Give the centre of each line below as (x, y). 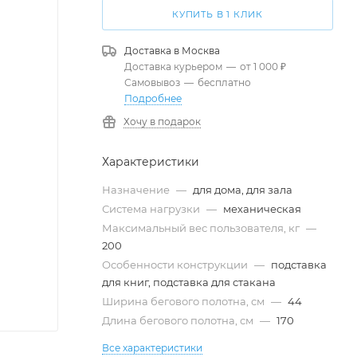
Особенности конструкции (176, 265)
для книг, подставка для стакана (189, 282)
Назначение (137, 190)
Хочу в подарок (162, 122)
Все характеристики (152, 348)
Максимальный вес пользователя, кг (202, 228)
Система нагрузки (152, 209)
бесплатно (224, 82)
